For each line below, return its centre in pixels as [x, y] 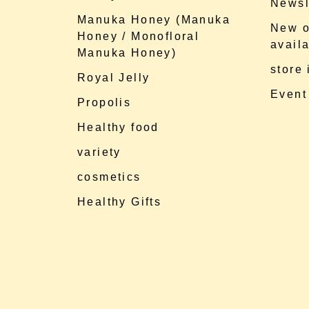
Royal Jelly [114, 78]
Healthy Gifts [120, 202]
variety [99, 152]
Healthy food [118, 127]
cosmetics [109, 177]
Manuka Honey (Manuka [154, 20]
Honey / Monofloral [139, 36]
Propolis [104, 102]
